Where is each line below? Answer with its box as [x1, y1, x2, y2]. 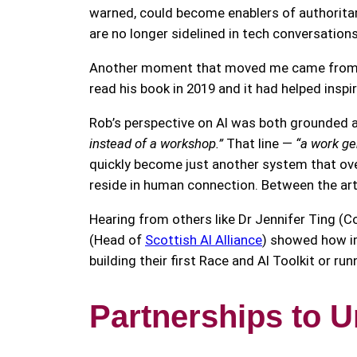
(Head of [89, 231, 145, 248]
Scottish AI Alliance [145, 231, 262, 248]
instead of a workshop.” [89, 135, 223, 151]
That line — [223, 135, 296, 151]
